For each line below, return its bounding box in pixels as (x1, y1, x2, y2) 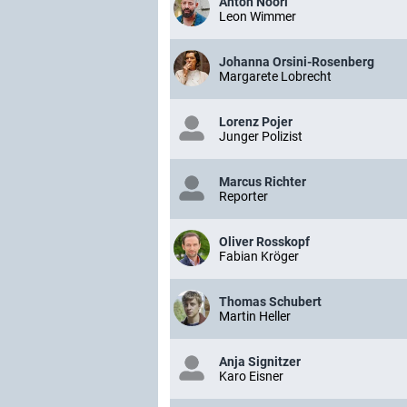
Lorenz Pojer (219, 114, 293, 129)
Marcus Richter (219, 174, 306, 189)
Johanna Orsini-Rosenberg (219, 55, 374, 69)
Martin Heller (219, 309, 291, 323)
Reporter (219, 189, 268, 203)
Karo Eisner (219, 369, 283, 383)
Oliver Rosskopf (219, 234, 310, 249)
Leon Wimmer (219, 9, 296, 24)
